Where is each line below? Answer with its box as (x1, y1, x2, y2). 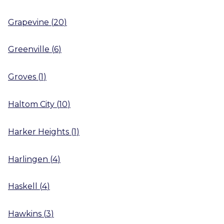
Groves (8, 72, 36, 82)
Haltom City (8, 99, 54, 109)
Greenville (8, 44, 49, 54)
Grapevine (8, 17, 49, 27)
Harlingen (8, 154, 48, 164)
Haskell (8, 181, 37, 191)
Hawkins (8, 209, 41, 219)
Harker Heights (8, 126, 69, 136)
